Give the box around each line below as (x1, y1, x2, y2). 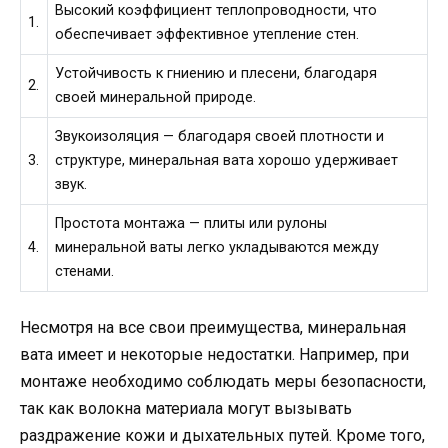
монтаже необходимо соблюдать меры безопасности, (20, 371, 426, 391)
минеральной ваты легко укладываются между (55, 238, 380, 256)
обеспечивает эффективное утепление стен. (55, 25, 360, 43)
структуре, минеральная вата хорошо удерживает (55, 151, 399, 169)
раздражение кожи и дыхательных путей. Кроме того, (20, 425, 425, 445)
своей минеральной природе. (55, 88, 257, 106)
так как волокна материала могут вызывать (20, 398, 352, 418)
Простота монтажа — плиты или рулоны (55, 214, 328, 232)
